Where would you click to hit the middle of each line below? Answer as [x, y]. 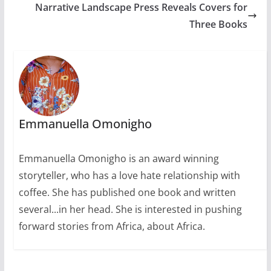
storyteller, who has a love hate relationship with [129, 176]
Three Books [219, 24]
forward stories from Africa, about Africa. [112, 227]
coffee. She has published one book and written [127, 193]
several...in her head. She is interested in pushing [130, 210]
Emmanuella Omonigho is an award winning [119, 159]
